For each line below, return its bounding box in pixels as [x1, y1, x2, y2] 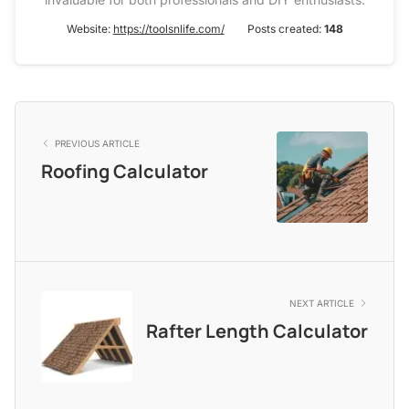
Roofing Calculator [41, 158, 208, 184]
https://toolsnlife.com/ [112, 21, 225, 36]
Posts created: [246, 21, 324, 36]
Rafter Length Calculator [146, 318, 368, 343]
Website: [66, 21, 113, 36]
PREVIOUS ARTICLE [55, 137, 140, 149]
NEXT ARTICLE [289, 297, 354, 309]
